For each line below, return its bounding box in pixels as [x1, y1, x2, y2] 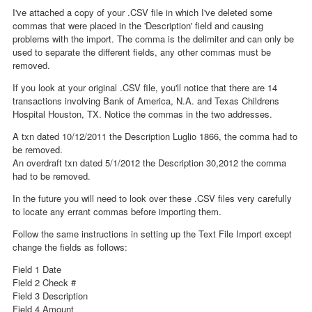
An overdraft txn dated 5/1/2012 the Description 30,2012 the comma [13, 156, 286, 170]
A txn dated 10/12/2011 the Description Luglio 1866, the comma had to [13, 130, 297, 143]
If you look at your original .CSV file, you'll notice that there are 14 [13, 81, 277, 95]
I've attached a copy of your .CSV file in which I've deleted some [13, 6, 272, 19]
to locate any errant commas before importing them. [13, 205, 221, 219]
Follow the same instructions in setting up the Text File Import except [13, 227, 292, 241]
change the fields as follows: [13, 240, 127, 254]
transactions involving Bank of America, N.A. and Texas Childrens [13, 94, 279, 108]
